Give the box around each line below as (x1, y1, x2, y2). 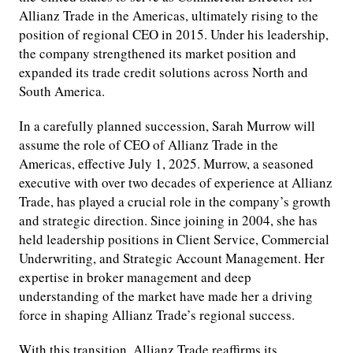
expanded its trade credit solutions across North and (19, 63, 308, 82)
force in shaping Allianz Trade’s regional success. (19, 306, 295, 325)
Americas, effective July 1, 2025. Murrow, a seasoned (19, 154, 314, 173)
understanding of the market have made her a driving (19, 287, 313, 306)
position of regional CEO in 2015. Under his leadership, (19, 25, 329, 44)
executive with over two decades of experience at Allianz (19, 173, 333, 192)
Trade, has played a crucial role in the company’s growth (19, 192, 331, 211)
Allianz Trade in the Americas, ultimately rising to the (19, 6, 318, 25)
